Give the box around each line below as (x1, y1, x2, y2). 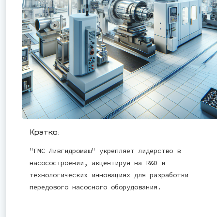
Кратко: (30, 127, 60, 136)
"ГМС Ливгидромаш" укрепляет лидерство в (30, 146, 181, 155)
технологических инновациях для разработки (30, 170, 188, 179)
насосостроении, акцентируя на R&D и (30, 158, 165, 167)
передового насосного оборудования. (30, 182, 161, 191)
